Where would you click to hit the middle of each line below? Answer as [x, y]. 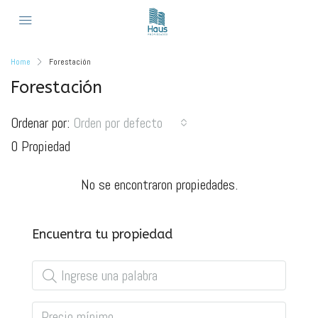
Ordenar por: [40, 123]
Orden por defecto [118, 123]
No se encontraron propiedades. [159, 185]
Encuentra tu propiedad [102, 234]
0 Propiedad [40, 146]
